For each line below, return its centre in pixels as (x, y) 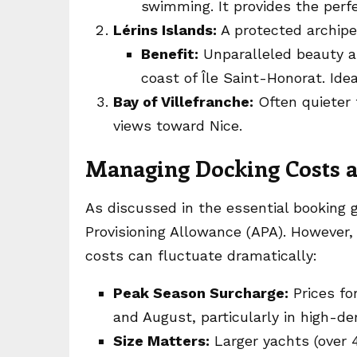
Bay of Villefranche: (183, 102)
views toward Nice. (178, 126)
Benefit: (170, 54)
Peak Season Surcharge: (201, 293)
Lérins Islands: (165, 30)
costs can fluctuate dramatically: (201, 255)
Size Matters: (161, 341)
